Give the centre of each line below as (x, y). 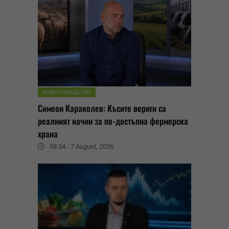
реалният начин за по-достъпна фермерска (113, 121)
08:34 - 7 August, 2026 (82, 147)
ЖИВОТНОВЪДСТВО (67, 93)
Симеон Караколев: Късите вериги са (102, 108)
